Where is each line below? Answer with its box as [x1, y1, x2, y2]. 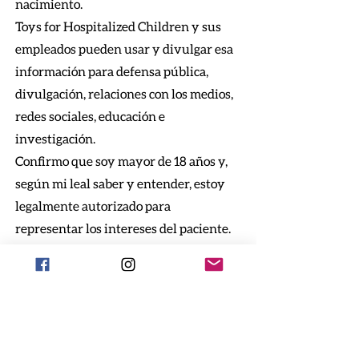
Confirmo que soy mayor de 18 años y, [15, 155, 228, 168]
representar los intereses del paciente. [15, 223, 231, 236]
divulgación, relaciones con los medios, [15, 88, 233, 101]
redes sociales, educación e [15, 111, 165, 123]
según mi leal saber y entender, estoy [15, 178, 225, 191]
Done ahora [96, 299, 159, 313]
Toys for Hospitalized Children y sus [15, 21, 221, 34]
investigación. [15, 133, 95, 146]
